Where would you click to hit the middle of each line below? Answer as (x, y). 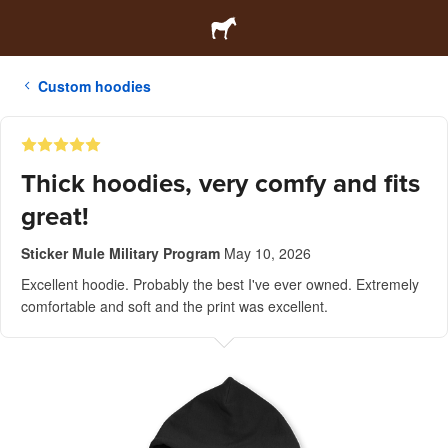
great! (55, 216)
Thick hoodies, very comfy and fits (220, 183)
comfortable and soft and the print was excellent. (174, 306)
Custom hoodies (94, 86)
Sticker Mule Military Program (120, 253)
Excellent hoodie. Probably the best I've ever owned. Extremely (220, 284)
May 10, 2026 (267, 253)
